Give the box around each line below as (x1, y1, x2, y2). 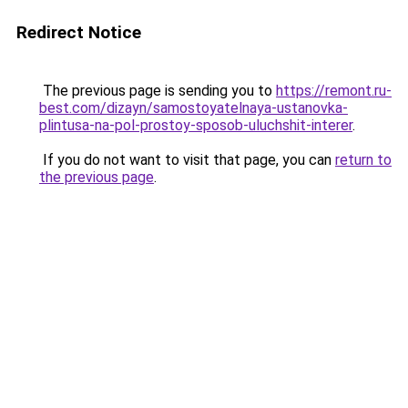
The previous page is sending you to (39, 82, 276, 99)
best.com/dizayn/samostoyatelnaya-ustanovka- (39, 99, 348, 117)
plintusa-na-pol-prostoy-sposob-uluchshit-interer (39, 117, 352, 134)
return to (335, 151, 392, 168)
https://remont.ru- (276, 82, 392, 99)
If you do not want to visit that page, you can (39, 151, 335, 168)
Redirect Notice (16, 22, 141, 43)
